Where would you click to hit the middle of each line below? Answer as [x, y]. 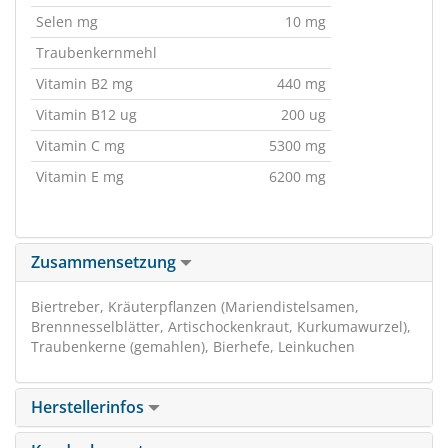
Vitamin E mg [80, 176]
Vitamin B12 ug [86, 114]
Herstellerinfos [89, 407]
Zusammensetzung [105, 262]
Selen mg [67, 21]
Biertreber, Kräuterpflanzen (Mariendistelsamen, [195, 306]
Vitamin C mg [80, 145]
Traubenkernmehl [96, 52]
